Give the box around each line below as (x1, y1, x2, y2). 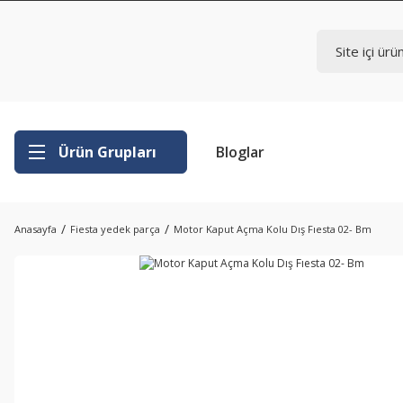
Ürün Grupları (58, 142, 157, 162)
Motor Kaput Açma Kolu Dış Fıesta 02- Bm (174, 222, 372, 236)
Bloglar (216, 142, 264, 162)
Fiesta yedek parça (70, 222, 160, 236)
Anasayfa (14, 222, 57, 236)
